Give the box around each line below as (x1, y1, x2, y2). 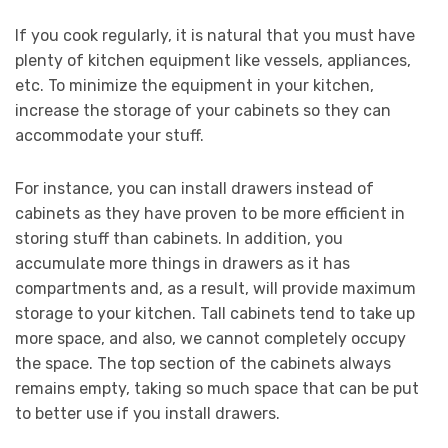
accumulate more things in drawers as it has (15, 254, 350, 274)
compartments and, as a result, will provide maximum (15, 279, 416, 299)
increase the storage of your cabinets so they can (15, 101, 391, 121)
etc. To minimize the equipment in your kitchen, (15, 76, 374, 96)
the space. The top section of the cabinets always (15, 354, 391, 374)
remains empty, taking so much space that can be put (15, 379, 419, 399)
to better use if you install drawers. (15, 404, 284, 424)
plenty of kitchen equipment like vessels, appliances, (15, 51, 411, 71)
